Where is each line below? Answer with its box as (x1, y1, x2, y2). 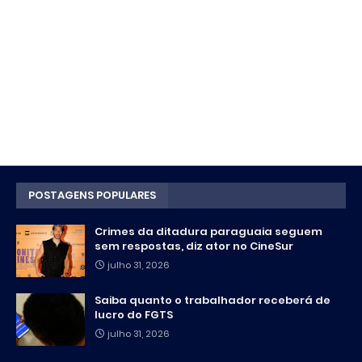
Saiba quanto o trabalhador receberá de (95, 293, 330, 308)
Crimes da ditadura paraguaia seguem (95, 224, 322, 239)
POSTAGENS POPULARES (28, 187, 156, 203)
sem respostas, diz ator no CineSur (95, 238, 293, 254)
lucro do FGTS (95, 307, 173, 322)
